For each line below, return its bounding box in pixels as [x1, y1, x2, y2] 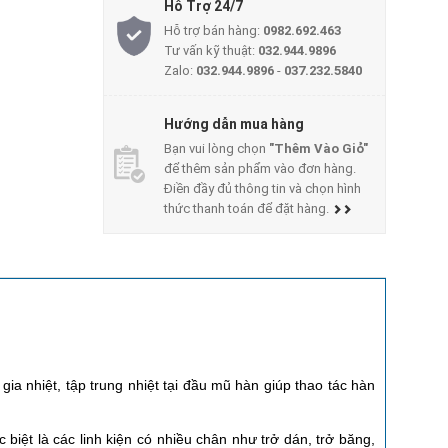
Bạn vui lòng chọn [164, 140, 270, 156]
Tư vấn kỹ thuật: [164, 42, 259, 58]
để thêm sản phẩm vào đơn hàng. [164, 160, 357, 176]
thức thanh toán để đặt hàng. [164, 200, 333, 216]
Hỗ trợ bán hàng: [164, 22, 264, 38]
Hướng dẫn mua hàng [164, 115, 305, 132]
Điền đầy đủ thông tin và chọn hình [164, 180, 362, 196]
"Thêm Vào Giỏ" [269, 140, 369, 156]
